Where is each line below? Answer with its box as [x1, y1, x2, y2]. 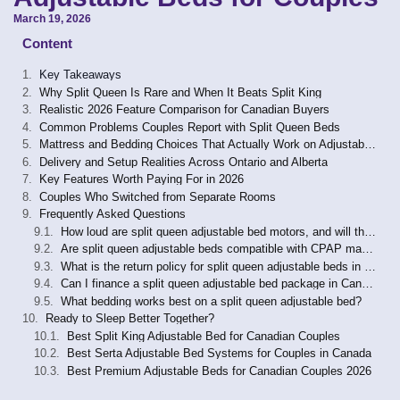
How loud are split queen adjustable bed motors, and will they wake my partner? [364, 224, 376, 238]
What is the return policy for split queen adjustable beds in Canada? [364, 259, 376, 273]
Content [22, 36, 72, 52]
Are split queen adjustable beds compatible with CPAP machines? [362, 242, 373, 256]
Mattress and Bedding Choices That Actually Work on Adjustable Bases [364, 137, 376, 152]
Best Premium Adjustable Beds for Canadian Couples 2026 [67, 363, 371, 378]
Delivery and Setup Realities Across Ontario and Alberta [39, 154, 328, 169]
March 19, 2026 [13, 12, 91, 26]
